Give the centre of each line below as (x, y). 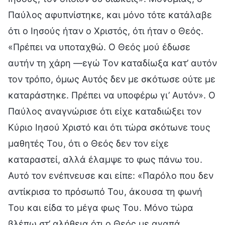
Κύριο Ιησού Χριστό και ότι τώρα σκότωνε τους (109, 127)
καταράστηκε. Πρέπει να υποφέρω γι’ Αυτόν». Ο (112, 95)
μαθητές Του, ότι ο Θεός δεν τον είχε (88, 143)
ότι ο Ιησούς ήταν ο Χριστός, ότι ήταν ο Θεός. (106, 31)
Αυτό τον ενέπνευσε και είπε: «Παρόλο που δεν (111, 175)
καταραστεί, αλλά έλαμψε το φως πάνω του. (105, 159)
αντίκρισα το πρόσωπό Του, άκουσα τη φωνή (105, 191)
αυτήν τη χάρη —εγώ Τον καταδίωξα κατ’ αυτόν (113, 63)
